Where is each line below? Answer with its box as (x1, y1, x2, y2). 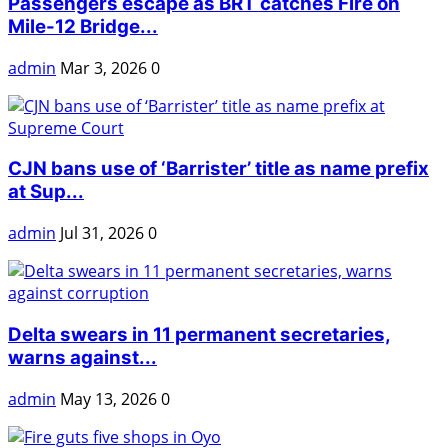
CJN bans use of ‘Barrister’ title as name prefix (8, 157, 429, 181)
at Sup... (8, 180, 84, 204)
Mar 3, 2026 (60, 56, 147, 79)
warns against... (8, 345, 157, 369)
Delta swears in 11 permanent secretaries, (8, 322, 391, 346)
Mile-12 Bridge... (8, 15, 158, 38)
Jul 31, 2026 (60, 222, 144, 245)
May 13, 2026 (60, 387, 157, 410)
